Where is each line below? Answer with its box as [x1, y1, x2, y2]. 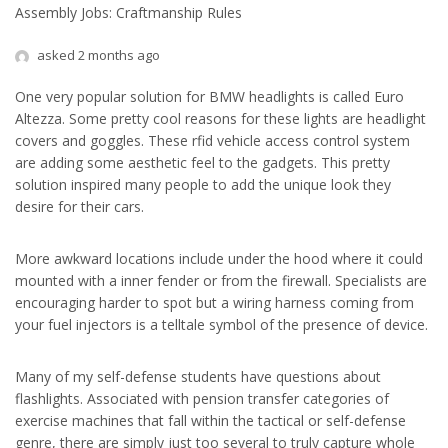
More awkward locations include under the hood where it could [15, 249, 423, 268]
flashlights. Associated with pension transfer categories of [15, 389, 389, 408]
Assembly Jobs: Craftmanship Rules [15, 3, 242, 22]
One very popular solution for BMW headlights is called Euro [15, 87, 404, 106]
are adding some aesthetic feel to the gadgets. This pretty [15, 153, 390, 172]
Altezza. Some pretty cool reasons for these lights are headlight [15, 109, 426, 128]
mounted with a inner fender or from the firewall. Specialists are [15, 271, 427, 290]
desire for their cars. [15, 197, 144, 216]
